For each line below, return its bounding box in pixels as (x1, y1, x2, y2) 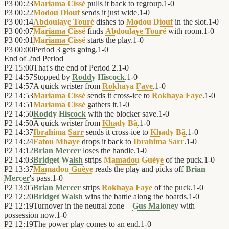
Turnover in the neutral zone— (33, 201, 132, 211)
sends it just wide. (80, 8, 139, 17)
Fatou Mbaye (33, 137, 80, 146)
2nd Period (28, 54, 63, 63)
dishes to (94, 17, 126, 27)
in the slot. (173, 17, 208, 27)
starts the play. (85, 36, 133, 45)
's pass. (30, 174, 52, 183)
